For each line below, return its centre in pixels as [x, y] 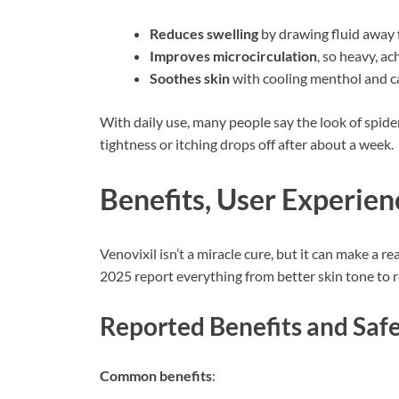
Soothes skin [190, 77]
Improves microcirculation [233, 55]
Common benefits [156, 375]
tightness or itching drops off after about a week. [247, 143]
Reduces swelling [204, 33]
